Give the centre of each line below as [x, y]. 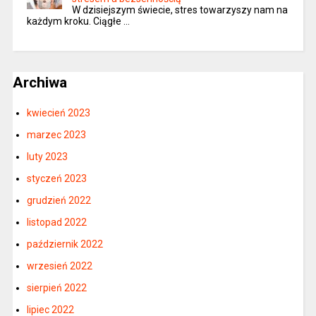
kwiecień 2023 [58, 113]
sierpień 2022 [56, 288]
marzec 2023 [56, 135]
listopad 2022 [56, 223]
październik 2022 [65, 244]
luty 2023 [47, 157]
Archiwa [39, 82]
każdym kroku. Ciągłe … [78, 21]
